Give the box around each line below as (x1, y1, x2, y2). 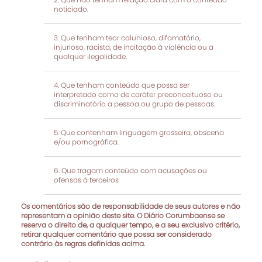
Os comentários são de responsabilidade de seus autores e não (21, 201, 240, 211)
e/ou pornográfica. (54, 136, 119, 147)
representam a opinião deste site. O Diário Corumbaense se (21, 210, 225, 220)
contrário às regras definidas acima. (21, 238, 145, 249)
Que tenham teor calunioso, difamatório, (61, 32, 201, 43)
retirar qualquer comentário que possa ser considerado (21, 229, 212, 239)
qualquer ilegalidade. (54, 51, 127, 61)
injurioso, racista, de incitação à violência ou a (54, 42, 213, 52)
